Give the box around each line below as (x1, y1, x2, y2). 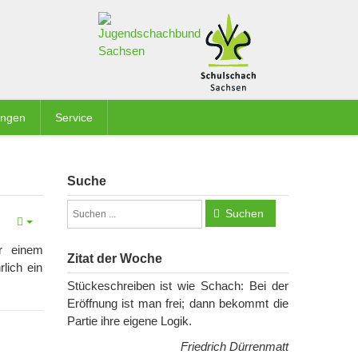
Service (55, 111, 93, 124)
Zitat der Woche (66, 252, 162, 265)
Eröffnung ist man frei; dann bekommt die (66, 296, 288, 310)
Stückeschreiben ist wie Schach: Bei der (66, 279, 288, 292)
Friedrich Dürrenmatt (181, 340, 288, 353)
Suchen (225, 207, 264, 220)
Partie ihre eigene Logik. (66, 314, 192, 328)
